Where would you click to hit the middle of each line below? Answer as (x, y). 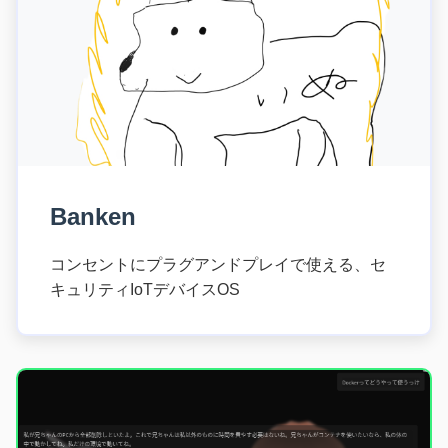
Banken (96, 216)
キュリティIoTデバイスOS (145, 289)
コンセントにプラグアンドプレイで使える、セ (218, 264)
